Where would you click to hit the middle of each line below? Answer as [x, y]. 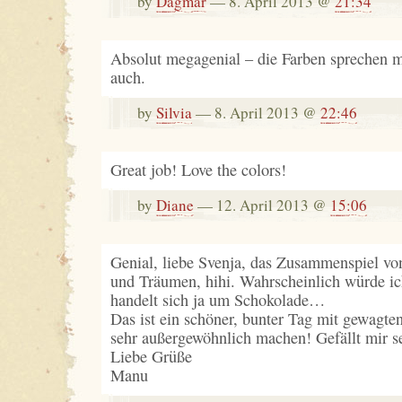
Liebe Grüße [151, 356]
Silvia [174, 113]
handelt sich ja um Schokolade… [217, 300]
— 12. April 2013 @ [262, 205]
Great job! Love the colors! [198, 170]
